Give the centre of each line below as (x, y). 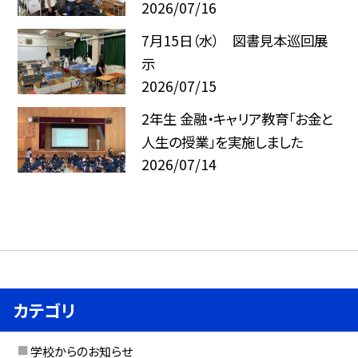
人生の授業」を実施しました (222, 142)
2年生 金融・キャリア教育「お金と (237, 119)
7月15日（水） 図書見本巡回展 (234, 41)
